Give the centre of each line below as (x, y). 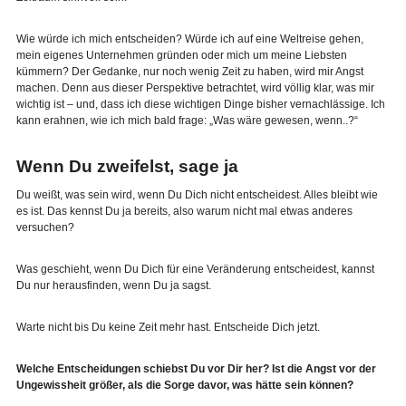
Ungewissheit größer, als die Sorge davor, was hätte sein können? (184, 385)
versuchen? (45, 227)
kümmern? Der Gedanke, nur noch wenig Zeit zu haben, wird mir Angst (189, 72)
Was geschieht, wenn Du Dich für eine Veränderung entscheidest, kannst (195, 269)
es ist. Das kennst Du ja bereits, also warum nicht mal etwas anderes (184, 211)
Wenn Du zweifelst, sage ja (127, 167)
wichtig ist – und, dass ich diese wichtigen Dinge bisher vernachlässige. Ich (200, 104)
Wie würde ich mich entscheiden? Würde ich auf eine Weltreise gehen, (189, 39)
